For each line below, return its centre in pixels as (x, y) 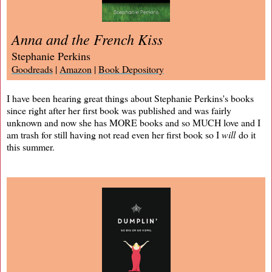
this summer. (31, 146)
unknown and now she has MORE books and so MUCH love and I (134, 122)
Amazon (76, 69)
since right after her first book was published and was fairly (119, 110)
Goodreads (32, 69)
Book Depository (131, 69)
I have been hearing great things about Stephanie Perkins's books (130, 98)
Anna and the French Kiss (87, 39)
